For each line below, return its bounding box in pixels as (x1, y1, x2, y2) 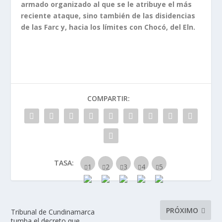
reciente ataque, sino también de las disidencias (21, 11, 196, 21)
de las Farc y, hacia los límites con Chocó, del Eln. (21, 22, 196, 32)
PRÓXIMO (166, 205, 198, 215)
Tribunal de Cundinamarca (11, 207, 95, 217)
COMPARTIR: (87, 94, 130, 104)
